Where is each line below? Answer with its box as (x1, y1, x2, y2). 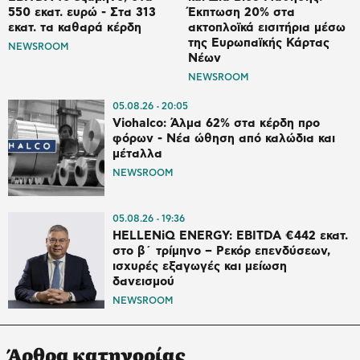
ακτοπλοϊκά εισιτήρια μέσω (188, 22, 346, 35)
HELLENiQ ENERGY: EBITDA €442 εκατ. (112, 230, 348, 243)
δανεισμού (112, 276, 174, 288)
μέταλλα (112, 148, 162, 161)
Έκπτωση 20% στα (188, 6, 295, 19)
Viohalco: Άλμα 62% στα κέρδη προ (112, 117, 320, 130)
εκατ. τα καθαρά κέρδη (8, 22, 141, 35)
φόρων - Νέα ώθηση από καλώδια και (112, 133, 335, 145)
